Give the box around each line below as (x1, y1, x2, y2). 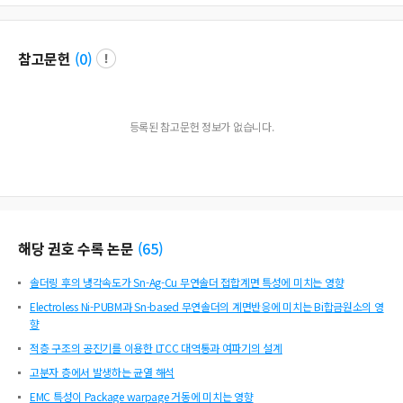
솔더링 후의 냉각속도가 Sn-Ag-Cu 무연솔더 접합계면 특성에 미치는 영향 (30, 274, 345, 291)
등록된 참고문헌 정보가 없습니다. (129, 119, 274, 135)
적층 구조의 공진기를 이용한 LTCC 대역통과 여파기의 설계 (30, 340, 282, 356)
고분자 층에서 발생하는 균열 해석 (30, 364, 175, 381)
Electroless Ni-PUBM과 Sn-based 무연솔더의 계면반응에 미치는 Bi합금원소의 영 (30, 299, 384, 315)
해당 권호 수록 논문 (18, 237, 134, 260)
